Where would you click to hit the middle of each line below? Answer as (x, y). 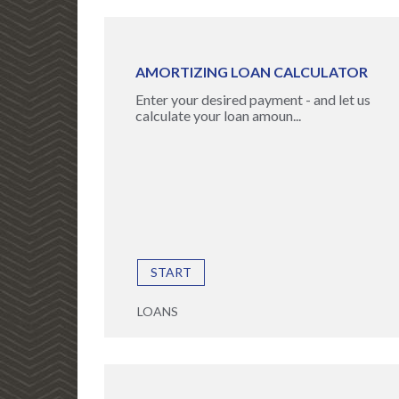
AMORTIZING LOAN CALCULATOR (252, 72)
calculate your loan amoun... (218, 115)
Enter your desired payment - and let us (253, 99)
